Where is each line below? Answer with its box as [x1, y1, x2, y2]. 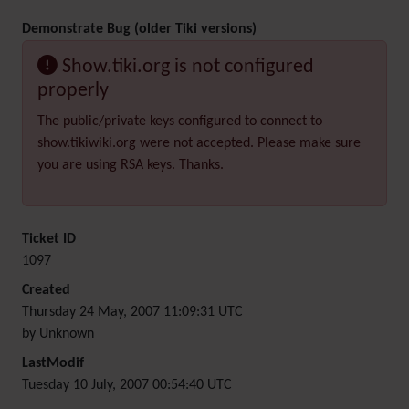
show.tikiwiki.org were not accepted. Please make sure [37, 136, 361, 151]
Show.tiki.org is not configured [62, 58, 314, 77]
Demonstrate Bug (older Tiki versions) [22, 22, 257, 37]
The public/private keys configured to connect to [37, 114, 322, 129]
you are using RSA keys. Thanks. [37, 158, 224, 173]
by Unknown [22, 327, 94, 341]
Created [22, 283, 70, 298]
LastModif [22, 356, 84, 371]
